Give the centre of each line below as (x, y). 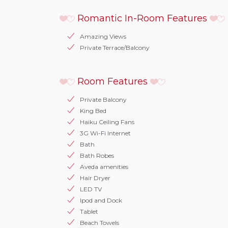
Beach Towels (99, 223)
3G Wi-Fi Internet (105, 133)
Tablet (89, 211)
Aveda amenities (104, 167)
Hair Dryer (95, 178)
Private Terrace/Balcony (115, 48)
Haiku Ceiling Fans (107, 122)
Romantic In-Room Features (142, 18)
